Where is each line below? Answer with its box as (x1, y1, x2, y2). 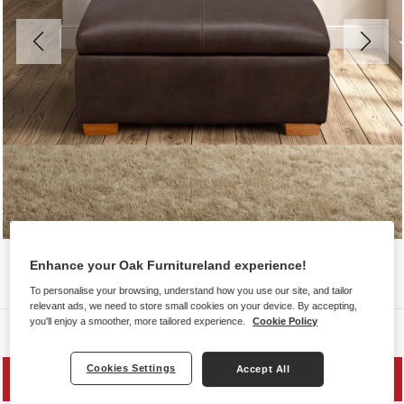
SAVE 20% (171, 371, 233, 386)
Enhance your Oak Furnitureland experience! (30, 257, 308, 272)
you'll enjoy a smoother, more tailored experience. (30, 315, 249, 326)
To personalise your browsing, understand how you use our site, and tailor (30, 284, 353, 296)
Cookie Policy (252, 315, 318, 326)
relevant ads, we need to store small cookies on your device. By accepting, (30, 299, 358, 311)
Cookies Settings (86, 362, 176, 373)
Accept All (235, 363, 290, 374)
